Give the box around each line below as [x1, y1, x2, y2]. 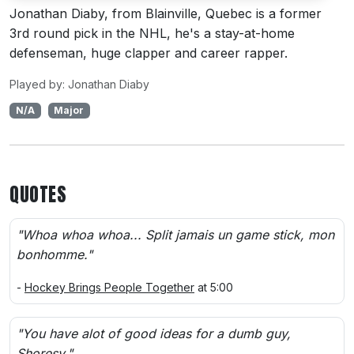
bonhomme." [17, 247, 92, 263]
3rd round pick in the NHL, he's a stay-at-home [9, 25, 295, 42]
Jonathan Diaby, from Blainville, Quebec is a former [9, 6, 322, 22]
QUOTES [9, 180, 66, 209]
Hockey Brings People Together [24, 281, 194, 295]
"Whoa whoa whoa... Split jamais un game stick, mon [17, 227, 334, 243]
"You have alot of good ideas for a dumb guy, [17, 326, 291, 342]
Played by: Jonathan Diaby [9, 77, 149, 92]
